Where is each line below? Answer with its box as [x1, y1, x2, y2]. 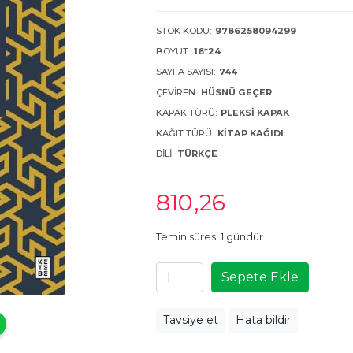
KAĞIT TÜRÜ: [156, 128, 214, 139]
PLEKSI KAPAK [221, 107, 289, 118]
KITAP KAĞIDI [217, 128, 284, 139]
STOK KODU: [156, 25, 211, 36]
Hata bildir [236, 313, 291, 327]
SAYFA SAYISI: [156, 66, 215, 77]
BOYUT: [156, 46, 190, 57]
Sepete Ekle [221, 269, 299, 284]
